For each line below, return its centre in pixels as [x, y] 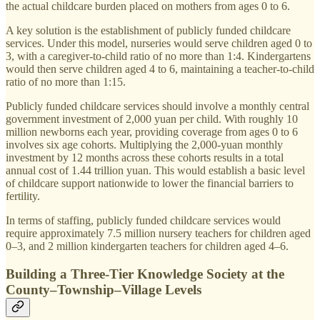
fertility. [23, 196]
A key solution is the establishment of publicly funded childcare [148, 31]
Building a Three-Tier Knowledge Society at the [145, 274]
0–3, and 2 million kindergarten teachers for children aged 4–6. [147, 246]
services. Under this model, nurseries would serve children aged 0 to [159, 44]
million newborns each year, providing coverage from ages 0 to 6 [152, 132]
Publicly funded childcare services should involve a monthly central [157, 106]
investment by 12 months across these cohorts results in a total [145, 158]
